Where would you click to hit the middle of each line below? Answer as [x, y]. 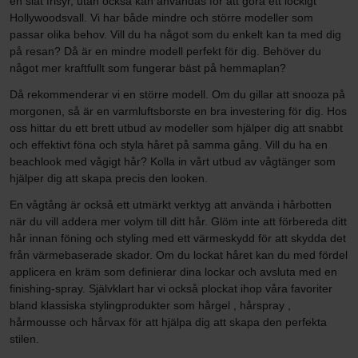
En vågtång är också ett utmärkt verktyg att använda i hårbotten [171, 204]
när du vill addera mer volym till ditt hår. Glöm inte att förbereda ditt [178, 221]
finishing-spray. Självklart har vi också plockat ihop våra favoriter [171, 288]
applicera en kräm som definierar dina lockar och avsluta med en [173, 271]
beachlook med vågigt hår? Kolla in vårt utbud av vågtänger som [173, 161]
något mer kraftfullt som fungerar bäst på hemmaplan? [148, 68]
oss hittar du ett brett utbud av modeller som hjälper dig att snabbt [176, 127]
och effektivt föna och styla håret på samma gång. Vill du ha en [169, 144]
